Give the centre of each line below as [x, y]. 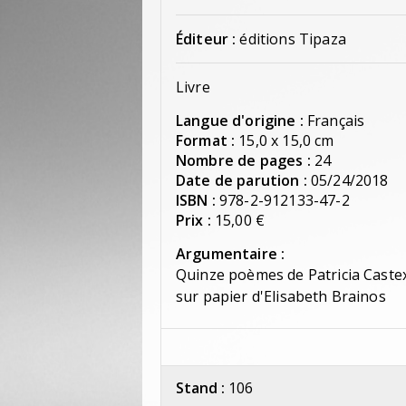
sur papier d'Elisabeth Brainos [281, 297]
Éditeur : [206, 39]
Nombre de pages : [243, 161]
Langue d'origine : [240, 121]
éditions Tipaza [293, 39]
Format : [206, 141]
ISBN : [196, 201]
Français [336, 121]
